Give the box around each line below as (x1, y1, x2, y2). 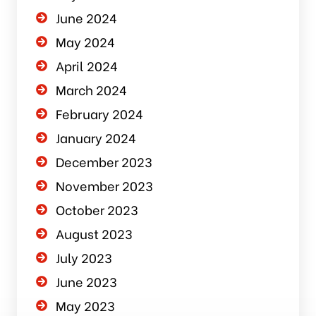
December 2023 (55, 152, 152, 171)
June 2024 (55, 8, 117, 28)
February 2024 (55, 104, 143, 123)
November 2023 (55, 176, 153, 195)
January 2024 (55, 128, 136, 147)
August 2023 (55, 224, 133, 243)
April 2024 (55, 56, 118, 75)
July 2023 (55, 248, 112, 267)
